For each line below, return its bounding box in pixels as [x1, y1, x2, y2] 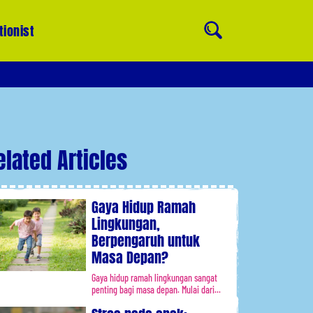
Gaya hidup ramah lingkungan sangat [92, 272, 217, 284]
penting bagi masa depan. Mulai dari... [92, 284, 221, 296]
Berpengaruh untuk [92, 230, 200, 252]
